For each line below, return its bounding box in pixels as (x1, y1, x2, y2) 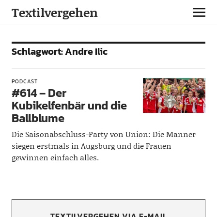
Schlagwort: (11, 44, 65, 59)
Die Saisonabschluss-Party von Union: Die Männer (11, 128, 196, 139)
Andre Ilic (64, 44, 108, 59)
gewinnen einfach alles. (11, 152, 99, 163)
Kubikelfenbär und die (11, 97, 127, 114)
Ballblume (11, 109, 64, 126)
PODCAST (11, 77, 38, 85)
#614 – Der (11, 84, 66, 101)
